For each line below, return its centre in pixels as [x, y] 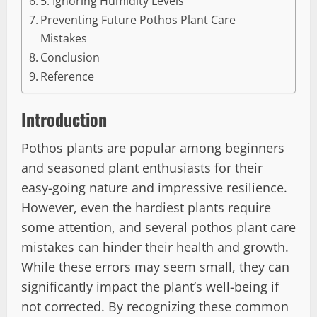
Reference [68, 76]
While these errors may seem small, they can [155, 266]
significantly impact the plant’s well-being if [150, 286]
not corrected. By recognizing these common [155, 306]
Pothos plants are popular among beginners [153, 148]
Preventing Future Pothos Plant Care [138, 19]
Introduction [64, 119]
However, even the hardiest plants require [146, 207]
